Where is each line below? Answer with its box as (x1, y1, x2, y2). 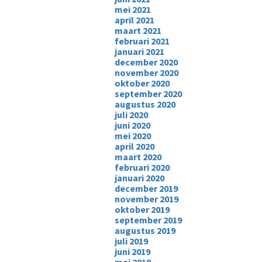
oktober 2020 (114, 77, 170, 89)
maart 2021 (114, 25, 161, 36)
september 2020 (114, 88, 182, 99)
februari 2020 (114, 161, 170, 173)
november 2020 (114, 67, 178, 78)
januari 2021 (114, 46, 164, 57)
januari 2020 (114, 172, 164, 184)
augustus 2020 (114, 98, 175, 110)
